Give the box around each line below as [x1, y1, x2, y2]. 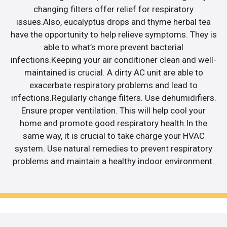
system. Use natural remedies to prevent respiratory [15, 143, 212, 154]
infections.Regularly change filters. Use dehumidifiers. [11, 92, 216, 103]
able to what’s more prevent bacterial [44, 42, 183, 52]
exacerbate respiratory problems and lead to [29, 80, 198, 90]
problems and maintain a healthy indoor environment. [13, 156, 214, 166]
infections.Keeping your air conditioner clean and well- [11, 54, 216, 65]
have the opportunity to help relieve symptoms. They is [10, 29, 217, 40]
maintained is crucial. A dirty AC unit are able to [24, 67, 203, 78]
